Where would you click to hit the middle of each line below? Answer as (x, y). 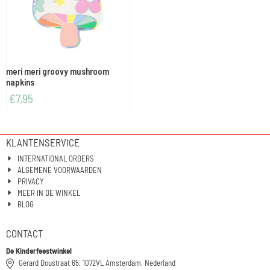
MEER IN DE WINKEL (49, 193)
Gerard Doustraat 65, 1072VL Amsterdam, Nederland (97, 262)
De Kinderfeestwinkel (39, 250)
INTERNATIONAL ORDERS (56, 158)
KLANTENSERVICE (43, 142)
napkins (20, 82)
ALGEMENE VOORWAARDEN (60, 170)
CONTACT (24, 233)
